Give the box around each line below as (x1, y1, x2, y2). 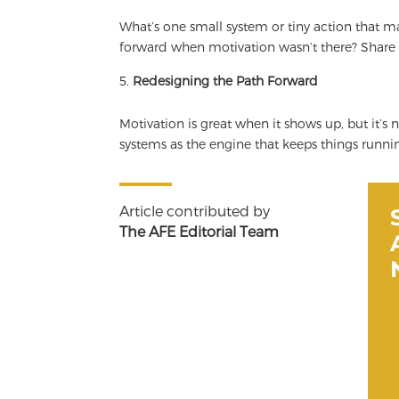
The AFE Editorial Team (119, 222, 280, 240)
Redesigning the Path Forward (133, 73, 319, 89)
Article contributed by (119, 201, 271, 219)
